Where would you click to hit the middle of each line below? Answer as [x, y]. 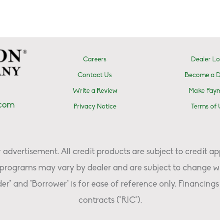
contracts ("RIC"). [110, 200]
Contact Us [95, 75]
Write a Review [95, 91]
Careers [95, 59]
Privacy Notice [95, 107]
